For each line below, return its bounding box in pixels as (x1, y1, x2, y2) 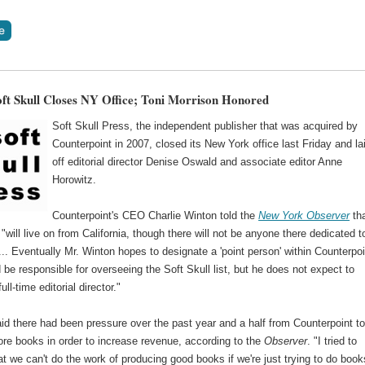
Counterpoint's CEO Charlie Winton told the (52, 209, 259, 222)
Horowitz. (52, 173, 97, 186)
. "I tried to (307, 334, 358, 347)
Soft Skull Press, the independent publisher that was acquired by (52, 119, 358, 132)
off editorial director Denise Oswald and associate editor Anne (52, 155, 343, 168)
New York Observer (258, 209, 350, 222)
